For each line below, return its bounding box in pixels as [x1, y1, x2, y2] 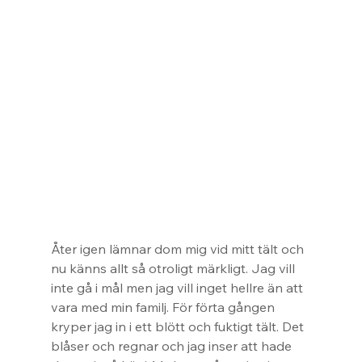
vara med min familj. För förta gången [50, 299, 278, 316]
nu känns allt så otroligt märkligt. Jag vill [50, 260, 298, 277]
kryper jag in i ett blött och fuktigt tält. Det [50, 318, 307, 335]
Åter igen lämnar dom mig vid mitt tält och [50, 241, 307, 258]
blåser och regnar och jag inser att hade [50, 338, 295, 355]
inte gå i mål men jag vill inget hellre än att [50, 280, 306, 297]
